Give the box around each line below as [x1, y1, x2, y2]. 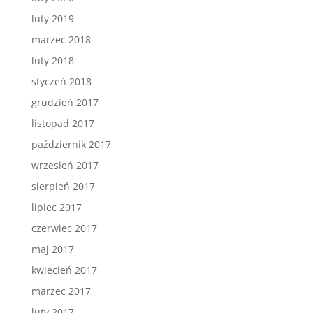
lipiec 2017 [31, 201, 82, 214]
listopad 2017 [31, 117, 94, 130]
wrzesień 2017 [31, 159, 99, 172]
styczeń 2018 [31, 75, 92, 88]
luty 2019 [31, 12, 74, 25]
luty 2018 [31, 54, 74, 67]
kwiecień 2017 [31, 263, 97, 277]
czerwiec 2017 [31, 221, 97, 235]
